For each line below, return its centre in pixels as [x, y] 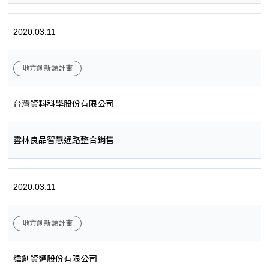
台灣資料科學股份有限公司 [64, 104]
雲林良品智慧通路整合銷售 [64, 140]
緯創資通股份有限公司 [55, 259]
